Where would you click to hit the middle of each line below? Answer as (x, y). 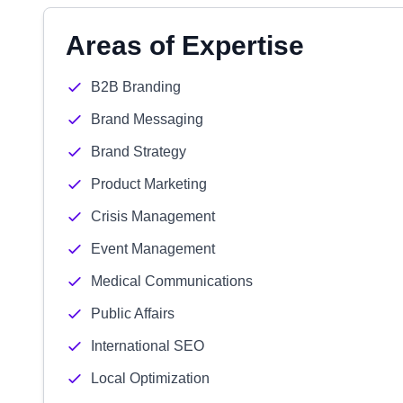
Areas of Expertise (185, 45)
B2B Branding (136, 87)
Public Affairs (133, 313)
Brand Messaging (147, 119)
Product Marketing (149, 184)
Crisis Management (153, 216)
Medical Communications (172, 281)
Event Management (153, 249)
